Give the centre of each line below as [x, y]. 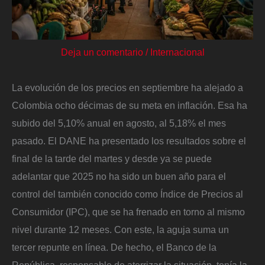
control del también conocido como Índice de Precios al [127, 194]
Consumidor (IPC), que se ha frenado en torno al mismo [128, 212]
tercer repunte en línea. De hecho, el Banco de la [114, 248]
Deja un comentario [102, 52]
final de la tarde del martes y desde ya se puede [112, 159]
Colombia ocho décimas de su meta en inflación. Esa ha [130, 106]
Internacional [177, 52]
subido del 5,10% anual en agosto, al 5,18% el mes [119, 123]
